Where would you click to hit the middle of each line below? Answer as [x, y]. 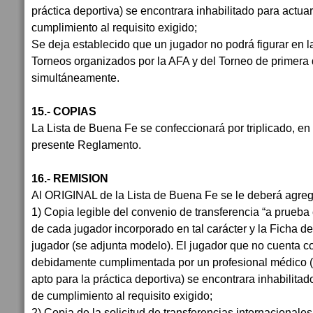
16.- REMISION [71, 178]
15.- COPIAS [65, 111]
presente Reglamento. [86, 145]
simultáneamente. [77, 78]
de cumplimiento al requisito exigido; [123, 296]
